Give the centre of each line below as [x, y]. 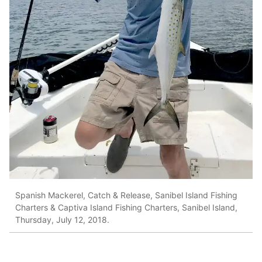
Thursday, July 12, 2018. [62, 220]
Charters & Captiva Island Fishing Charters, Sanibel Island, [126, 208]
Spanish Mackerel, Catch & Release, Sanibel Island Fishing [126, 195]
